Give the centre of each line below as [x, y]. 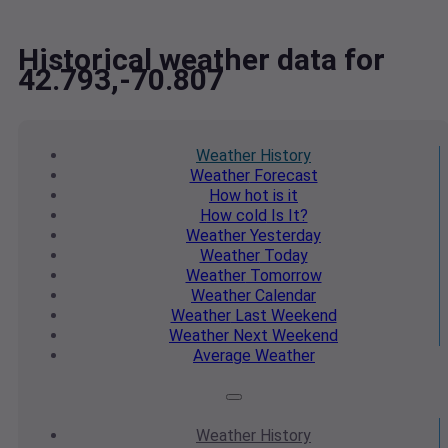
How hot [239, 196]
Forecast [283, 176]
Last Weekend [283, 316]
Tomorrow [283, 276]
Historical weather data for [201, 60]
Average [222, 356]
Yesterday [283, 236]
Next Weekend [283, 336]
